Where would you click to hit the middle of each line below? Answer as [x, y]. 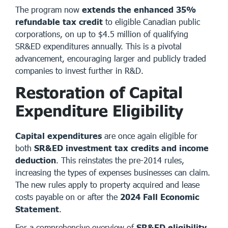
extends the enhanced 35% [139, 9]
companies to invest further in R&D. [79, 70]
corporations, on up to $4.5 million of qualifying [102, 34]
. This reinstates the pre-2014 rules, [120, 160]
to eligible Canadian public [151, 21]
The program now [49, 9]
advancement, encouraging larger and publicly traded [111, 58]
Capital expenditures [59, 135]
